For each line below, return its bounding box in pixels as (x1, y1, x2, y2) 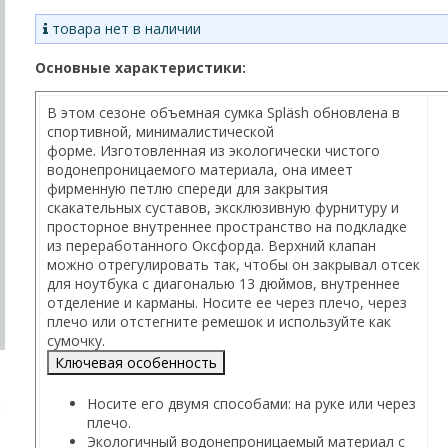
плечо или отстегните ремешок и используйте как (46, 311, 391, 331)
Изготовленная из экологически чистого (99, 140, 380, 160)
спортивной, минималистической (46, 121, 274, 141)
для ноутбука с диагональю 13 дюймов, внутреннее (46, 273, 400, 293)
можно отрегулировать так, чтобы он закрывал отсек (46, 254, 420, 274)
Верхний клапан (267, 235, 376, 255)
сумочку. (46, 330, 105, 350)
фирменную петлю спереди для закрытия (46, 178, 328, 198)
